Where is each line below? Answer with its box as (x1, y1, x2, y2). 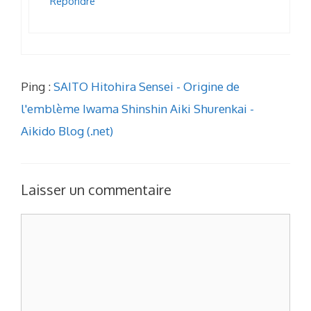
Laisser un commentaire (21, 180, 171, 199)
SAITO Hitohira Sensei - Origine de (53, 78, 239, 94)
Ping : (21, 78, 53, 94)
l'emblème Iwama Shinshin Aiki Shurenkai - (21, 101, 254, 116)
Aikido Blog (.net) (21, 123, 113, 138)
